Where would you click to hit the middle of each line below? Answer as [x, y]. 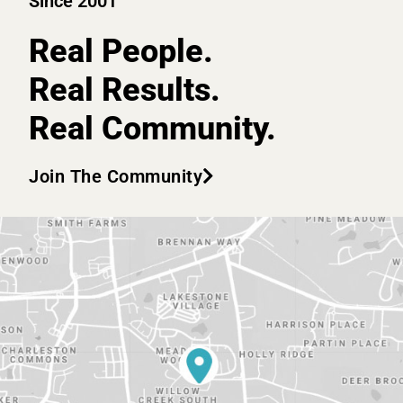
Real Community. [152, 129]
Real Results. [125, 90]
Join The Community [116, 177]
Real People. [121, 52]
